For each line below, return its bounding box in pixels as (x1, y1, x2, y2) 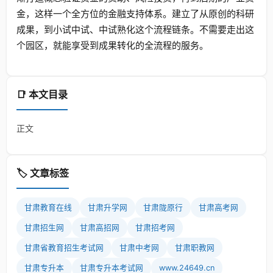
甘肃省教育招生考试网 (24, 243, 104, 252)
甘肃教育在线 (24, 203, 72, 212)
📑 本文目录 (16, 88, 68, 101)
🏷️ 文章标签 (16, 167, 69, 179)
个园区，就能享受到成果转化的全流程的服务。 (16, 40, 208, 51)
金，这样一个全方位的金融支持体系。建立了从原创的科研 (16, 8, 254, 19)
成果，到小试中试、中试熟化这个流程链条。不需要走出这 (16, 24, 254, 35)
